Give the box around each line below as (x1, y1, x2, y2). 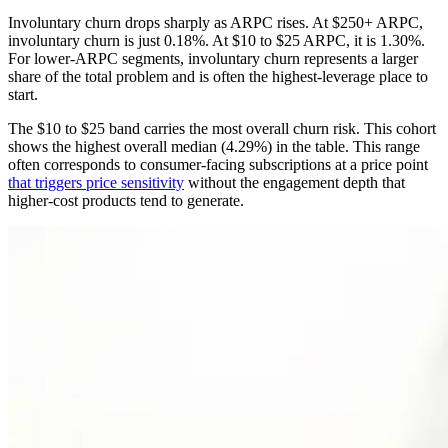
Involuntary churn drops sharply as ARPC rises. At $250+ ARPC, (8, 13, 423, 31)
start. (8, 85, 38, 103)
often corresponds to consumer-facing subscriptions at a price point (8, 155, 428, 173)
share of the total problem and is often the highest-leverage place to (8, 67, 428, 85)
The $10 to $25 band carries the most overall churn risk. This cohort (8, 119, 436, 137)
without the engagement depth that (184, 173, 405, 191)
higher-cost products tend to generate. (8, 191, 244, 209)
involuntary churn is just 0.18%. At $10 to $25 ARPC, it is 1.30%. (8, 31, 425, 49)
